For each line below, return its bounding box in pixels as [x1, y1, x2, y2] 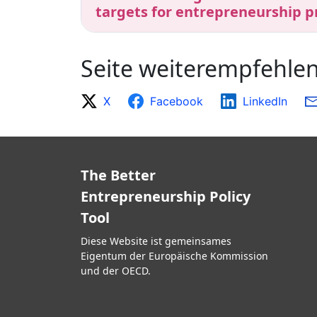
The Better [81, 166, 156, 185]
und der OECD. [81, 264, 151, 278]
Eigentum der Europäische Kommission [81, 249, 268, 263]
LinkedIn [243, 94, 287, 109]
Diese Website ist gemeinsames [81, 234, 231, 248]
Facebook [150, 94, 203, 109]
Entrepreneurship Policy [81, 187, 250, 207]
